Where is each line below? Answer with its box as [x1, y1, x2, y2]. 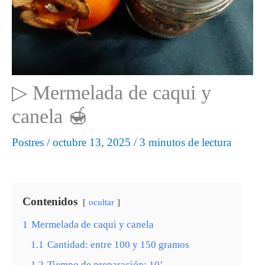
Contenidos [22, 195, 77, 208]
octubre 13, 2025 [53, 136, 134, 149]
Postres [12, 136, 44, 149]
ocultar [89, 196, 114, 207]
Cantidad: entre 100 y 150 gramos [47, 238, 189, 250]
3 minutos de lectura [140, 136, 231, 149]
